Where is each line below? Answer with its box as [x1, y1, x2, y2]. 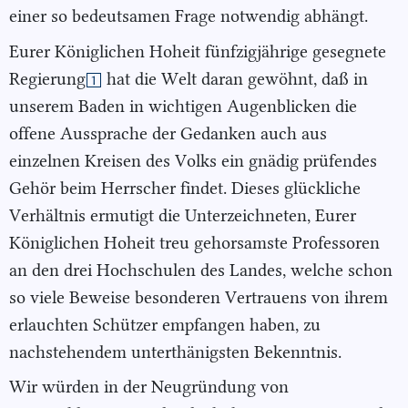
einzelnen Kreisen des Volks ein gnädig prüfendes [9, 149, 377, 171]
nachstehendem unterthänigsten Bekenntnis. [9, 341, 342, 362]
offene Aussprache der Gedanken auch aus [9, 122, 327, 144]
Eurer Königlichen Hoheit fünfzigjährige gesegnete [9, 40, 386, 62]
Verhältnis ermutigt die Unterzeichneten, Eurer [9, 204, 356, 226]
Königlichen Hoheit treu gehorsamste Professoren [9, 231, 380, 253]
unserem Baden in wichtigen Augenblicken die [9, 95, 357, 117]
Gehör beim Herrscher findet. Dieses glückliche [9, 177, 361, 199]
